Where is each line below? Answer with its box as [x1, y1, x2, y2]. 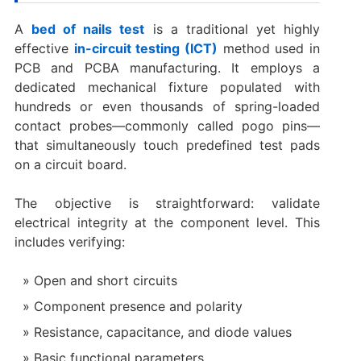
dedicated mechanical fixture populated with [14, 78, 321, 95]
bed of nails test [31, 20, 145, 37]
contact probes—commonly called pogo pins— [14, 117, 321, 134]
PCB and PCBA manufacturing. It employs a [14, 59, 321, 76]
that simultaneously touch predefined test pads [14, 136, 321, 153]
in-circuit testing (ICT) [73, 39, 218, 56]
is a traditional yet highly [144, 20, 321, 37]
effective [14, 39, 68, 56]
